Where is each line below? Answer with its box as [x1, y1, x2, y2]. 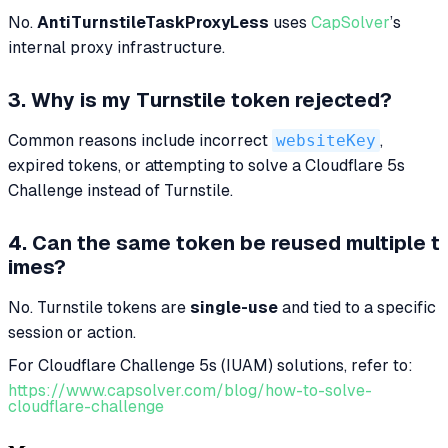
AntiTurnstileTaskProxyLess [37, 13, 269, 33]
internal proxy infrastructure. [8, 38, 225, 58]
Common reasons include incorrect [8, 131, 272, 151]
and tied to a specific [278, 298, 436, 318]
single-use [190, 298, 278, 318]
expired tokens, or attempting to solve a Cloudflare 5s [8, 156, 405, 176]
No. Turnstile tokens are [8, 298, 190, 318]
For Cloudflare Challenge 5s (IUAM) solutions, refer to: [8, 356, 413, 376]
